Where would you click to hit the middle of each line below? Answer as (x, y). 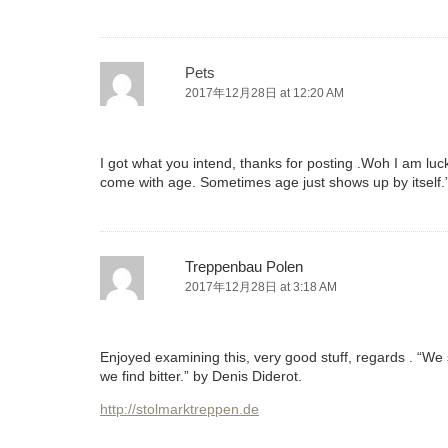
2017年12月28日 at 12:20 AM (264, 93)
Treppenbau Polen (244, 267)
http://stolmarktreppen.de (179, 409)
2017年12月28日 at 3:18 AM (261, 287)
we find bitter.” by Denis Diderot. (201, 376)
